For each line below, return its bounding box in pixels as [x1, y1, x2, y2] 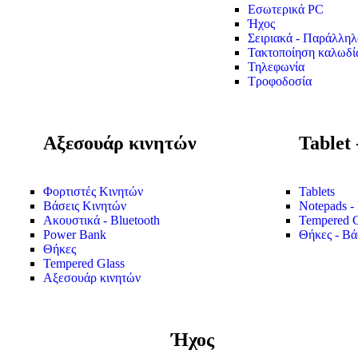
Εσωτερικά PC [248, 2, 324, 17]
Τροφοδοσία [248, 74, 312, 89]
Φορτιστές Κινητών [42, 185, 143, 199]
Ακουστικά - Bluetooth [42, 213, 160, 228]
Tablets [298, 185, 335, 199]
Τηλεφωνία [248, 60, 304, 74]
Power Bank [42, 228, 106, 242]
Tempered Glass [42, 257, 125, 271]
